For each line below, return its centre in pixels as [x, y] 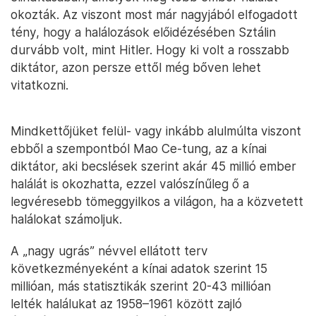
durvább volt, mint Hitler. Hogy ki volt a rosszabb [150, 50]
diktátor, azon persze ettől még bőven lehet [136, 68]
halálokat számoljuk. [66, 219]
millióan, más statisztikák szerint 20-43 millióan [141, 286]
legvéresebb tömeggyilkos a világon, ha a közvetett [157, 202]
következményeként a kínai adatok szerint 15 [139, 269]
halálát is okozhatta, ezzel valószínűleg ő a [130, 184]
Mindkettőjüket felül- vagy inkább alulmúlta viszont [156, 131]
